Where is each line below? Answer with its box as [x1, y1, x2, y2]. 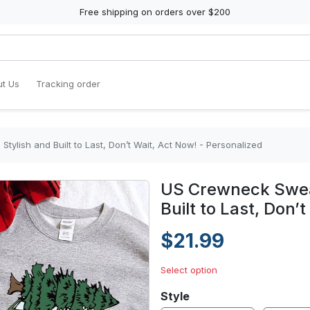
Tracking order [36, 78, 100, 89]
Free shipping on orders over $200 [80, 6, 230, 17]
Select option [161, 264, 217, 275]
